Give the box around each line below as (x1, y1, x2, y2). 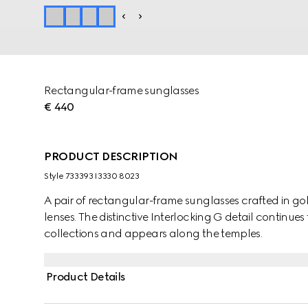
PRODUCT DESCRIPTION (44, 150, 178, 163)
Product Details (46, 270, 126, 283)
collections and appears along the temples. (44, 227, 263, 240)
